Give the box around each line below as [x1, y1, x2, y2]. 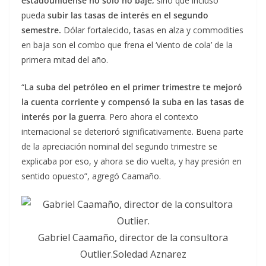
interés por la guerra [21, 111, 105, 123]
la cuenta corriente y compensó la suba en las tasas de [21, 96, 244, 108]
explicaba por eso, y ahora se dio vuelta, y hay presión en [21, 156, 242, 167]
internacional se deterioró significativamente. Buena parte [21, 126, 243, 138]
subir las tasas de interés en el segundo [47, 9, 208, 21]
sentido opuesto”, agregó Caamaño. [21, 170, 161, 182]
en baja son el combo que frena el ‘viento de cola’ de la [21, 39, 233, 51]
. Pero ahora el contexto [105, 111, 198, 123]
